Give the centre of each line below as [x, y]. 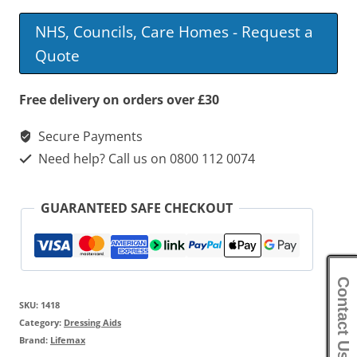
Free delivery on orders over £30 [119, 100]
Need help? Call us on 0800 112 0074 [145, 159]
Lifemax [68, 340]
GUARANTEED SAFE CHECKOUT [137, 208]
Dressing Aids [92, 323]
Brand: [35, 340]
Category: [41, 323]
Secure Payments [89, 137]
